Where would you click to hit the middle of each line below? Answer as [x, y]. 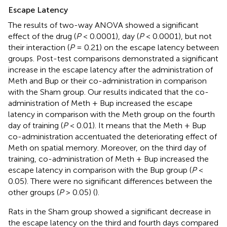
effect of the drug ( [42, 36]
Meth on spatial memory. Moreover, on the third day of [107, 147]
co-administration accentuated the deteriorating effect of [112, 136]
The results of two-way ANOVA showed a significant [103, 25]
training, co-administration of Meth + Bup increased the [108, 159]
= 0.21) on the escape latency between [147, 47]
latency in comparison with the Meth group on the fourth [111, 114]
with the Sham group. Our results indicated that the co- [108, 92]
